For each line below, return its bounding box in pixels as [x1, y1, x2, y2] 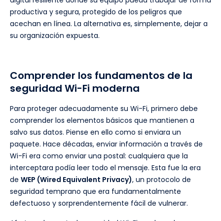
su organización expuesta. [10, 31, 100, 41]
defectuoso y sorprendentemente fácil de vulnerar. [10, 198, 188, 209]
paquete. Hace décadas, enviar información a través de [10, 139, 203, 149]
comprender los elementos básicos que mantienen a [10, 115, 194, 126]
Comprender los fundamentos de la [10, 69, 192, 83]
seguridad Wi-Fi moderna [10, 81, 140, 96]
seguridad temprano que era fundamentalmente [10, 186, 181, 197]
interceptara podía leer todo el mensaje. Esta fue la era [10, 163, 201, 173]
